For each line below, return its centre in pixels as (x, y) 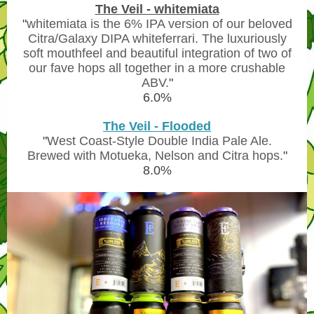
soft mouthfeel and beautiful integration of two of (157, 53)
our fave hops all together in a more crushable (157, 68)
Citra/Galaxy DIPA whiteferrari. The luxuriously (157, 39)
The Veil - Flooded (157, 126)
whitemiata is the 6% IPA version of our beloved (159, 24)
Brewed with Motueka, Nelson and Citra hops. (155, 156)
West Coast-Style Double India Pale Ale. (159, 141)
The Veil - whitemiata (157, 9)
